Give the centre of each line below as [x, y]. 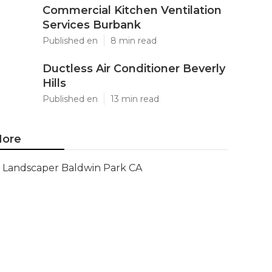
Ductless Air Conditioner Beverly [134, 69]
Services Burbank [92, 25]
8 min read [134, 41]
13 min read [135, 99]
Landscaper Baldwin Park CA [72, 168]
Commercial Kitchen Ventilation [132, 10]
